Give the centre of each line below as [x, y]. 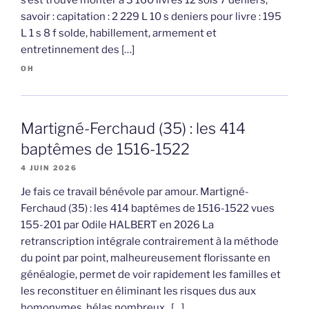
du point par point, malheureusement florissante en [146, 258]
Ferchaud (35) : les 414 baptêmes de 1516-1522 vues [148, 209]
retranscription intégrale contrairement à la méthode [150, 242]
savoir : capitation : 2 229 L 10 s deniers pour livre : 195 [151, 17]
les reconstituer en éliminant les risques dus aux [138, 291]
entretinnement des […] [78, 50]
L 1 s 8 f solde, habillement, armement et [119, 33]
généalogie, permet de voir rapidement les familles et [151, 275]
